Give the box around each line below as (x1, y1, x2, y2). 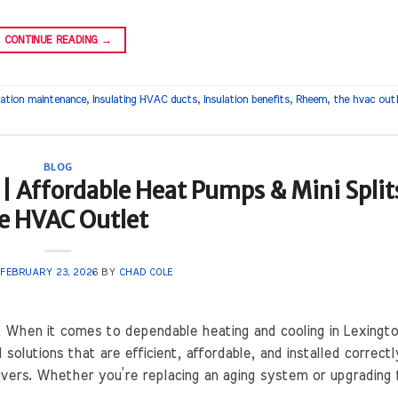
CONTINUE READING (4, 34, 101, 45)
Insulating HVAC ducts (92, 94, 197, 107)
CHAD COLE (118, 267, 173, 278)
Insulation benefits (203, 94, 290, 107)
